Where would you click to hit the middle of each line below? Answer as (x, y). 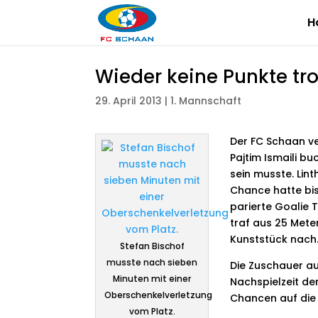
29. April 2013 (129, 100)
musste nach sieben (152, 263)
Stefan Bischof (152, 246)
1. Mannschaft (206, 100)
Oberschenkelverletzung (159, 295)
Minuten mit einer (152, 279)
